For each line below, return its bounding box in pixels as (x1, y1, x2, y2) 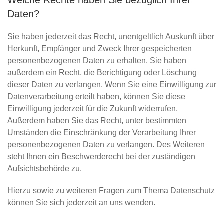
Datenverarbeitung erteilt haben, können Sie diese (7, 92, 185, 101)
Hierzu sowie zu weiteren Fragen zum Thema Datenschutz (7, 186, 215, 195)
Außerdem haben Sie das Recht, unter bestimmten (7, 116, 186, 125)
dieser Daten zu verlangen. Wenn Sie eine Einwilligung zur (7, 80, 216, 89)
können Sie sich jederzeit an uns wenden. (7, 198, 155, 207)
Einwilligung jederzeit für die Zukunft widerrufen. (7, 104, 178, 113)
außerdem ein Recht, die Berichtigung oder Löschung (7, 68, 197, 77)
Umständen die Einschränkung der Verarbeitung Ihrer (7, 128, 196, 137)
